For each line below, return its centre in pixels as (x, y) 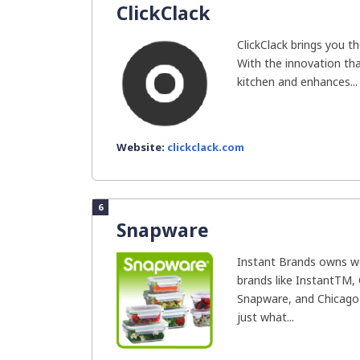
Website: (142, 147)
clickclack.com (206, 147)
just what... (266, 317)
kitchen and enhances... (297, 82)
